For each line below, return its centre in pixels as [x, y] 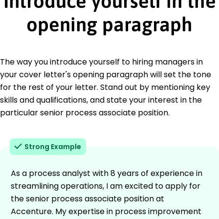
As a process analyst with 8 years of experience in [107, 173]
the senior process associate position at [88, 198]
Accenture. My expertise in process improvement [106, 211]
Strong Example [53, 146]
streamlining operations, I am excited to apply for [106, 186]
